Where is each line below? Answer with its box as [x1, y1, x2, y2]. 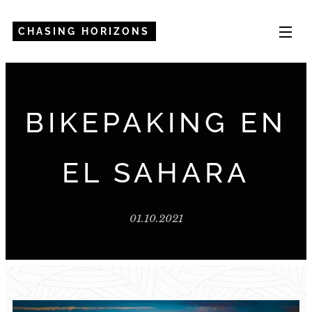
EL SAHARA [62, 156, 250, 189]
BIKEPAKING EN [25, 106, 287, 139]
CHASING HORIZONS [18, 26, 150, 37]
